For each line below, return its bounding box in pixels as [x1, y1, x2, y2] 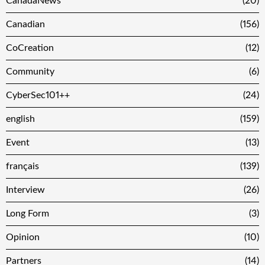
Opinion [6, 232, 40, 243]
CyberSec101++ [6, 91, 70, 101]
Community [6, 67, 54, 77]
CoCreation [6, 43, 54, 53]
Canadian [6, 20, 45, 30]
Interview [6, 185, 45, 195]
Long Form [6, 209, 49, 219]
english [6, 114, 35, 124]
